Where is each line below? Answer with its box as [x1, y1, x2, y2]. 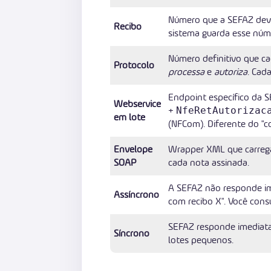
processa [168, 65, 204, 78]
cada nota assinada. [168, 156, 249, 169]
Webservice [114, 97, 161, 110]
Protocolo [114, 59, 154, 71]
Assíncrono [114, 188, 159, 201]
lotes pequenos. [168, 233, 233, 246]
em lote [114, 111, 145, 123]
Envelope [114, 143, 152, 155]
